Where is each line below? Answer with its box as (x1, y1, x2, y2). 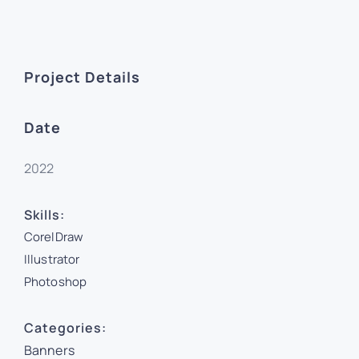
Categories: (23, 319, 107, 337)
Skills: (23, 206, 65, 224)
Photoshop (23, 273, 87, 291)
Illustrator (23, 251, 80, 268)
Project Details (23, 67, 140, 87)
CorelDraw (23, 228, 84, 246)
